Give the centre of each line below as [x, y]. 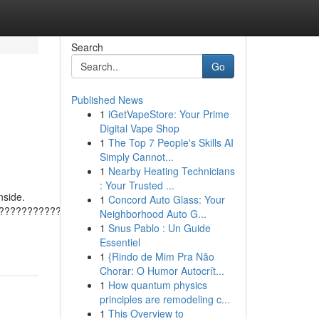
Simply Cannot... [136, 157]
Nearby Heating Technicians [171, 171]
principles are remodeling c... [164, 299]
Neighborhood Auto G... [153, 214]
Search [87, 47]
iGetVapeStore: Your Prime [168, 114]
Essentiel [120, 242]
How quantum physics [157, 285]
